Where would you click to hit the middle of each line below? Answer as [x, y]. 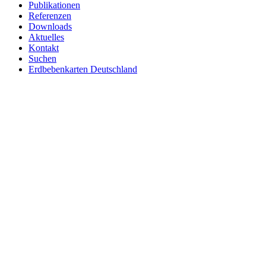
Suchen [42, 58]
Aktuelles [46, 37]
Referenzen [50, 15]
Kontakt [44, 47]
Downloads [50, 26]
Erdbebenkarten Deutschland [83, 69]
